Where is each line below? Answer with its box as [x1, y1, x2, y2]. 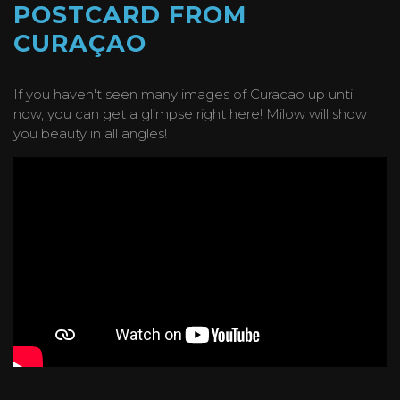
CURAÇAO [13, 29, 146, 59]
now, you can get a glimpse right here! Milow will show [13, 105, 367, 123]
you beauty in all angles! [13, 125, 167, 143]
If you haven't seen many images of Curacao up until [13, 86, 355, 104]
